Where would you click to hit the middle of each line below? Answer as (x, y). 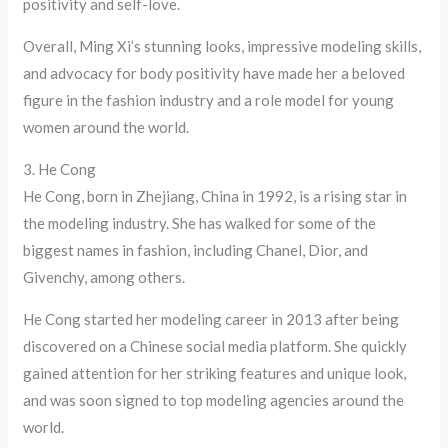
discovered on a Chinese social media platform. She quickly (215, 346)
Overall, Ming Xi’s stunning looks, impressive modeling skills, (222, 46)
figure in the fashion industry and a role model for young (209, 100)
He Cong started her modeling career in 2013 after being (211, 319)
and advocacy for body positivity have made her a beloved (214, 73)
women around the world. (106, 127)
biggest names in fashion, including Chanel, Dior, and (196, 250)
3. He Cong (60, 169)
